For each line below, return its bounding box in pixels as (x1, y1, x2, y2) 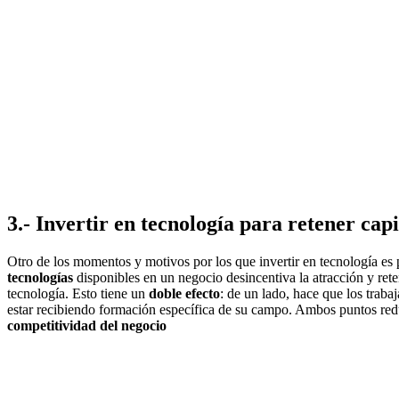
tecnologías (7, 269, 73, 285)
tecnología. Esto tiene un (7, 285, 149, 301)
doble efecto (149, 285, 220, 301)
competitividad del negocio (7, 317, 167, 333)
